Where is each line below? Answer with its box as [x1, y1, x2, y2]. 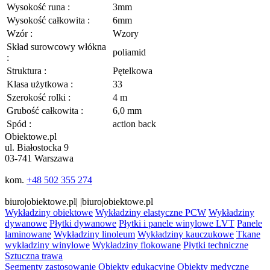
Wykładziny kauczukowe [137, 228, 234, 239]
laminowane [5, 228, 51, 239]
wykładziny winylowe [5, 239, 90, 250]
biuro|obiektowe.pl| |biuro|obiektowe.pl [5, 196, 153, 207]
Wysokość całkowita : [7, 14, 90, 25]
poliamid [113, 46, 146, 57]
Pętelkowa [113, 65, 152, 76]
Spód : [7, 118, 31, 129]
